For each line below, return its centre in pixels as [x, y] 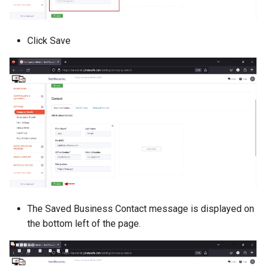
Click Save [49, 41]
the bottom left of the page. [84, 223]
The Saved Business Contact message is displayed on [141, 208]
